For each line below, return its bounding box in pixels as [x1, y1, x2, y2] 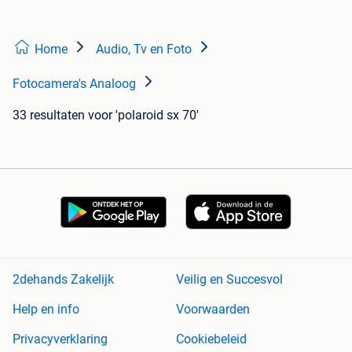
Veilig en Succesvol [176, 272, 283, 288]
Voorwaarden [176, 302, 250, 317]
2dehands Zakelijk [13, 272, 114, 288]
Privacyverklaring [13, 332, 108, 347]
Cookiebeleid [176, 332, 247, 347]
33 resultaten [13, 107, 85, 123]
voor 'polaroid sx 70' [88, 107, 199, 123]
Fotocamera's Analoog [13, 75, 136, 91]
